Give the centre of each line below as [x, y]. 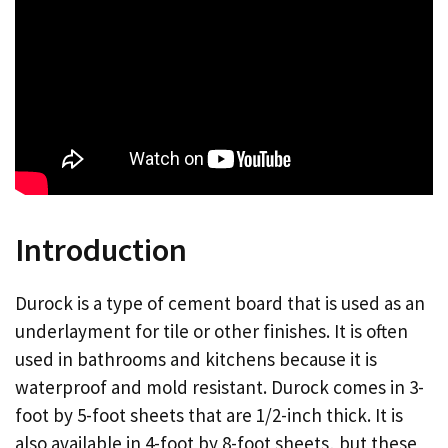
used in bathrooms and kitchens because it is [196, 358]
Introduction [101, 249]
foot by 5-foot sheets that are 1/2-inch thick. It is [209, 414]
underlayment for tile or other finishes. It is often [211, 330]
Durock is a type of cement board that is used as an [220, 302]
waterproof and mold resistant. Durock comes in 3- [219, 386]
